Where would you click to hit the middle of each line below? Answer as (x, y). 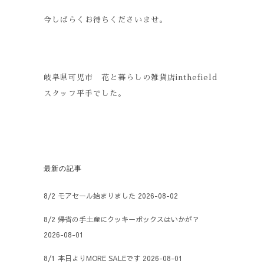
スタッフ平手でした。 (85, 93)
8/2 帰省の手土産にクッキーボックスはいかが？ (121, 219)
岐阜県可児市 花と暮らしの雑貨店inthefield (131, 77)
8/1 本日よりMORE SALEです (92, 258)
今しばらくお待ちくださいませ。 (105, 20)
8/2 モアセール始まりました (90, 196)
